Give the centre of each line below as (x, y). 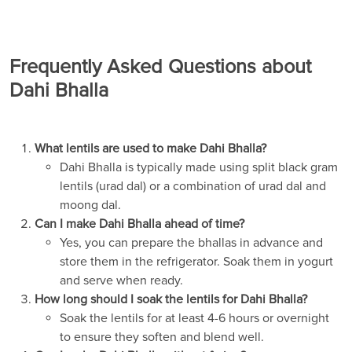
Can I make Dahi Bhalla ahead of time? (139, 224)
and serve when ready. (121, 280)
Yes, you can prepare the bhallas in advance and (191, 242)
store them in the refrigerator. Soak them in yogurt (196, 261)
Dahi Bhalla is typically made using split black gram (199, 167)
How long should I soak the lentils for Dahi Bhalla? (171, 299)
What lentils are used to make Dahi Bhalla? (150, 148)
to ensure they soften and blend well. (162, 337)
